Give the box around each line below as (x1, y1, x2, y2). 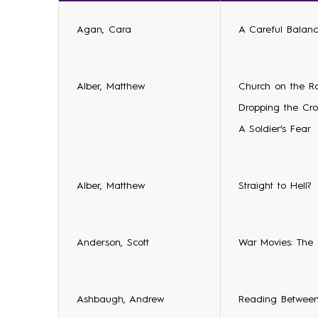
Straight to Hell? (238, 181, 311, 191)
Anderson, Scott (77, 238, 149, 248)
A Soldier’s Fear (238, 124, 311, 134)
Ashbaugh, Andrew (77, 295, 164, 305)
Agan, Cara (77, 25, 131, 35)
